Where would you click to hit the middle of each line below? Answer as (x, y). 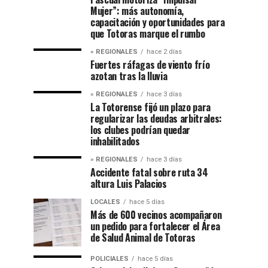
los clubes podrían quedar (140, 130)
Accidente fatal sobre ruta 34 (149, 172)
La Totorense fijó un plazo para (151, 107)
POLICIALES (109, 259)
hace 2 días (164, 52)
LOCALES (105, 202)
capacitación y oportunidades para (158, 22)
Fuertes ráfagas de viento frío (150, 65)
